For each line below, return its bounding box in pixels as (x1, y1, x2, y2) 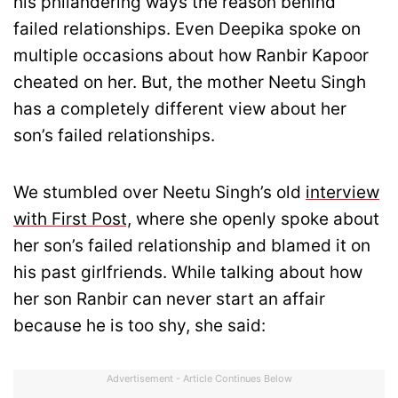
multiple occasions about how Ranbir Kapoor (13, 44, 369, 66)
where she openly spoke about (131, 208, 379, 229)
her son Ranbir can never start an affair (13, 288, 325, 309)
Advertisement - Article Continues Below (106, 372, 292, 386)
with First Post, (13, 208, 131, 229)
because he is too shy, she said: (13, 314, 266, 336)
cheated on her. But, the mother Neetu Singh (13, 71, 366, 92)
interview (306, 181, 379, 203)
